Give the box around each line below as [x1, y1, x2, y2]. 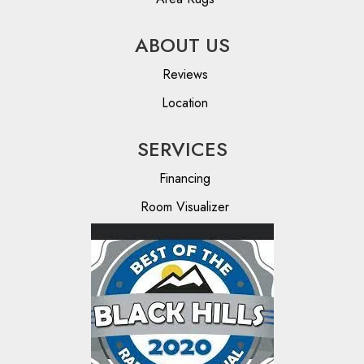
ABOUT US [134, 31, 230, 60]
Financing [159, 169, 210, 188]
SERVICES [136, 135, 227, 164]
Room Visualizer [141, 197, 229, 217]
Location [162, 93, 208, 113]
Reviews [162, 65, 208, 84]
